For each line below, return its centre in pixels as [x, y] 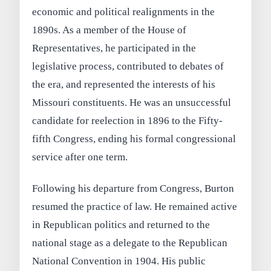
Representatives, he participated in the [114, 48]
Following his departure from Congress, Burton [133, 188]
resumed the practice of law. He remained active [135, 206]
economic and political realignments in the [124, 11]
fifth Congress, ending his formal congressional [134, 139]
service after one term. [80, 157]
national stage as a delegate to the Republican [130, 243]
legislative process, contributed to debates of [128, 66]
